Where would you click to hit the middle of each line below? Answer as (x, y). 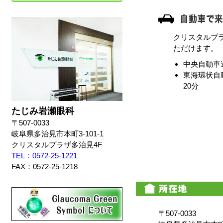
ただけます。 (196, 48)
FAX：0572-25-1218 (45, 167)
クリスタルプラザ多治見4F (57, 145)
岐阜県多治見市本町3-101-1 (57, 134)
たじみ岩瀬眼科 (43, 111)
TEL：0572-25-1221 (44, 156)
